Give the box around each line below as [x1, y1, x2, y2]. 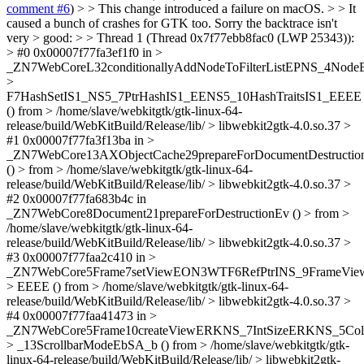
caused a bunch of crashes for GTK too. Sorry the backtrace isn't [6, 16, 337, 30]
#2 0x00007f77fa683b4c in [6, 192, 146, 206]
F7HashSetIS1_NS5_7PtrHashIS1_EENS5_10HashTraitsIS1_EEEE [6, 89, 362, 103]
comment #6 [6, 2, 70, 15]
